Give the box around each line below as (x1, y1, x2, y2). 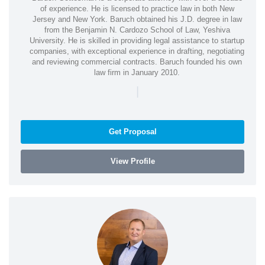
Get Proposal (108, 127, 157, 136)
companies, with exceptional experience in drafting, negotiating (30, 46, 244, 56)
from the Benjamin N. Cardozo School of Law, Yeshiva (44, 25, 230, 34)
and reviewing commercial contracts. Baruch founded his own (32, 57, 242, 66)
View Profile (110, 156, 155, 166)
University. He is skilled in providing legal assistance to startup (30, 35, 244, 45)
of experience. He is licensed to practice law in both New (40, 4, 234, 13)
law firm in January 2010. (94, 67, 180, 77)
